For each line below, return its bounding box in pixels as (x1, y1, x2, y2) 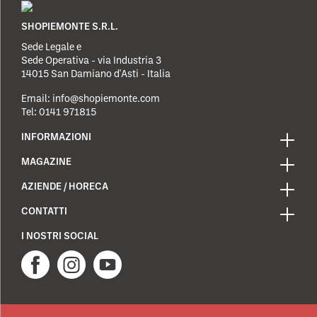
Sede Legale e (21, 42, 81, 53)
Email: (21, 94, 50, 105)
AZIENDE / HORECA (21, 182, 108, 192)
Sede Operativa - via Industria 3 (21, 56, 161, 67)
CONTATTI (21, 207, 67, 217)
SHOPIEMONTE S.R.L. (21, 22, 118, 33)
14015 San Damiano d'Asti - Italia (21, 69, 171, 80)
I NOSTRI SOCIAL (21, 231, 98, 242)
